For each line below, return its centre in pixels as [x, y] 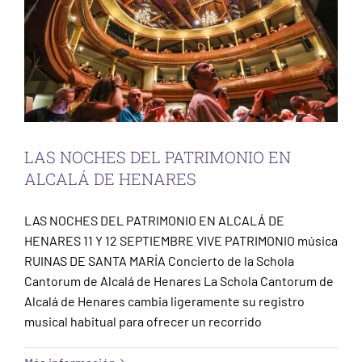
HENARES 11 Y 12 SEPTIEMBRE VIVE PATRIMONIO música [181, 240]
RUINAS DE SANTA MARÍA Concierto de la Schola [159, 260]
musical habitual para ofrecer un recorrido [143, 321]
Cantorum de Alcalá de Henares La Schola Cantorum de [179, 280]
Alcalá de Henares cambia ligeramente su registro [164, 301]
